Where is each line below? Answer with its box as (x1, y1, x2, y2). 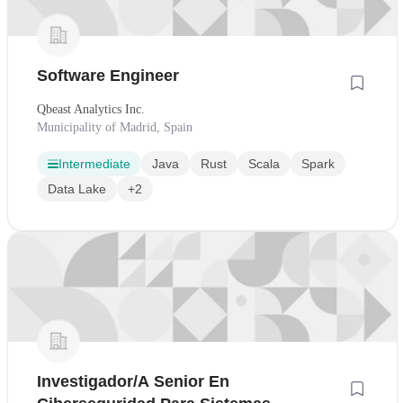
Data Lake (48, 182, 106, 197)
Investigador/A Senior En (37, 372, 229, 391)
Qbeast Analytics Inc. (37, 103, 145, 117)
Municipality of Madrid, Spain (37, 121, 193, 135)
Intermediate (58, 157, 130, 172)
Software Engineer (37, 67, 179, 85)
